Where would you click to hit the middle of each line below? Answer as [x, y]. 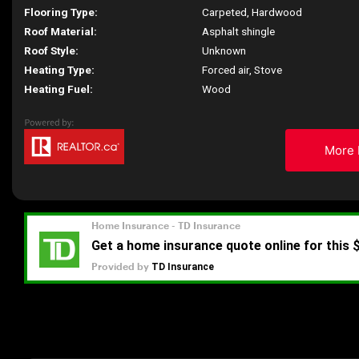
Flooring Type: [61, 12]
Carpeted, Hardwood [252, 12]
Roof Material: [61, 31]
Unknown [224, 50]
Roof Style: [51, 50]
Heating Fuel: [58, 89]
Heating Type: [59, 70]
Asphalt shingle [239, 31]
